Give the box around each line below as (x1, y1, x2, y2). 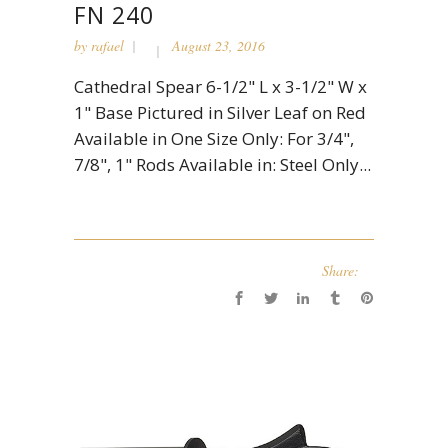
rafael (91, 35, 124, 55)
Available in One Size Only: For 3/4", (74, 126, 354, 150)
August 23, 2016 (172, 35, 265, 55)
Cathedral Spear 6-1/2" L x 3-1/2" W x (74, 74, 367, 98)
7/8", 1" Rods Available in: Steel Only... (74, 152, 371, 176)
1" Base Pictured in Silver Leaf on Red (74, 100, 366, 124)
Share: (322, 260, 359, 280)
